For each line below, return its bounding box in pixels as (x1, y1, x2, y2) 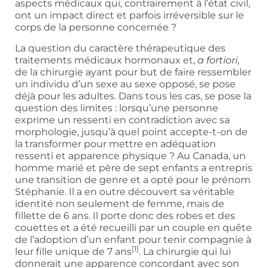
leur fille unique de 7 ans (15, 245, 132, 257)
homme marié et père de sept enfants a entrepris (15, 162, 252, 173)
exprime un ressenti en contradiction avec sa (15, 114, 230, 126)
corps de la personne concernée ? (15, 22, 179, 33)
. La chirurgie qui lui (139, 245, 231, 257)
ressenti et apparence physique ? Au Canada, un (15, 150, 246, 162)
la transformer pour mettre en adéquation (15, 138, 216, 150)
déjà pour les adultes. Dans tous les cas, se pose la (15, 90, 251, 102)
